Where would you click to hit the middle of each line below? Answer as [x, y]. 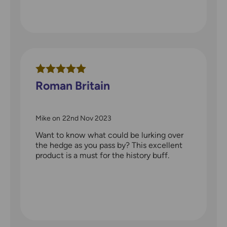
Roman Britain [73, 86]
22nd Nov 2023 [87, 119]
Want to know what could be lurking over [109, 135]
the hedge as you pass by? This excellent [109, 145]
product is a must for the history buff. [102, 156]
